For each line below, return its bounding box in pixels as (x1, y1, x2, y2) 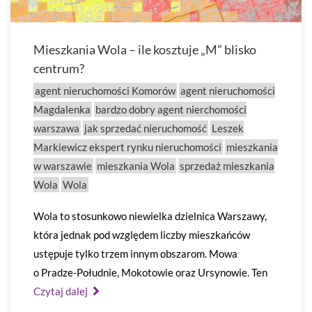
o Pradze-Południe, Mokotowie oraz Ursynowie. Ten (33, 266, 267, 279)
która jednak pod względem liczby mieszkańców (33, 228, 250, 241)
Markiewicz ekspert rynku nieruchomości (33, 141, 221, 153)
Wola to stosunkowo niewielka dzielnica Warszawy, (33, 210, 267, 222)
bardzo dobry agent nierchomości (95, 103, 247, 116)
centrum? (33, 61, 84, 76)
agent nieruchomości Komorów (35, 84, 175, 97)
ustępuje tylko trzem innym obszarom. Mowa (33, 247, 237, 260)
